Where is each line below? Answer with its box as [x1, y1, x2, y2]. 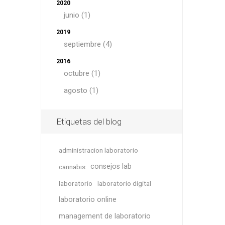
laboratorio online [58, 195, 117, 204]
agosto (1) [63, 86, 98, 95]
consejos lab [90, 162, 132, 171]
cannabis [58, 163, 85, 171]
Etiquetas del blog [56, 117, 122, 127]
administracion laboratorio [58, 146, 138, 154]
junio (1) [63, 11, 90, 20]
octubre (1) [63, 69, 100, 78]
